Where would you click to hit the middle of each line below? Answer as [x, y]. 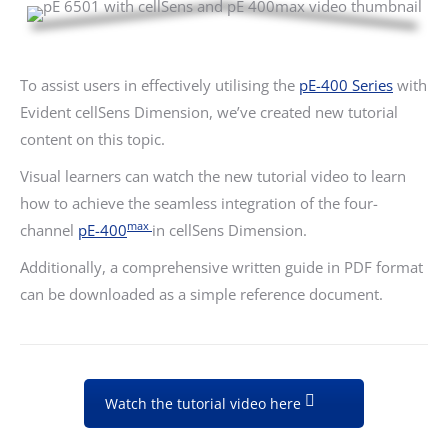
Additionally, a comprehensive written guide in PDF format [221, 266]
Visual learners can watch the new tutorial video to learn [213, 175]
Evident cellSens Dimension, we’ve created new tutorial [209, 111]
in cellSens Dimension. [229, 229]
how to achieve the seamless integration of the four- [199, 202]
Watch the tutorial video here [205, 403]
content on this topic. [92, 138]
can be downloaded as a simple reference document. [201, 293]
